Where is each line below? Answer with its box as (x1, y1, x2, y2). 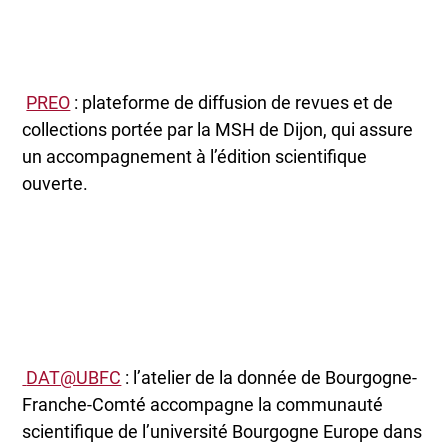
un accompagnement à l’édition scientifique (22, 146, 368, 168)
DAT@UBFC (26, 366, 122, 388)
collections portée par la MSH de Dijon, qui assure (22, 119, 414, 141)
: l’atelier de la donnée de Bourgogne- (121, 366, 418, 388)
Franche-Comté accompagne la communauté (22, 393, 384, 415)
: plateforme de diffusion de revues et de (70, 92, 394, 114)
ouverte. (22, 173, 89, 195)
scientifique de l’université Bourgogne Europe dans (22, 420, 423, 442)
